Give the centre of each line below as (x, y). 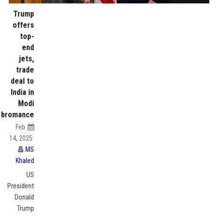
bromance (18, 115)
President (21, 186)
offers (24, 25)
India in (23, 92)
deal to (23, 81)
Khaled (25, 161)
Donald (25, 197)
